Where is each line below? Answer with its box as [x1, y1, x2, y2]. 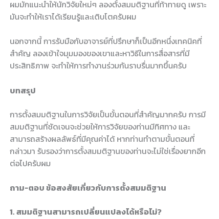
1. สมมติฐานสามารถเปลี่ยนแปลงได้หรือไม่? [10, 206, 162, 218]
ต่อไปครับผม [10, 157, 51, 169]
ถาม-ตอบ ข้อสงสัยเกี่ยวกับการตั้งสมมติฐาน [10, 182, 166, 194]
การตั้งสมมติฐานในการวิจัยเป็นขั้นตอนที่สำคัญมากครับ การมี [10, 108, 206, 120]
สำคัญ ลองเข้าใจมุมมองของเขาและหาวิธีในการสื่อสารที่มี [10, 47, 190, 60]
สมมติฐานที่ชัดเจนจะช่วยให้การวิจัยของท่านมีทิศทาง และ [10, 120, 190, 132]
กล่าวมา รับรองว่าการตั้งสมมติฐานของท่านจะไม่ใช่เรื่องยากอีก [10, 145, 206, 157]
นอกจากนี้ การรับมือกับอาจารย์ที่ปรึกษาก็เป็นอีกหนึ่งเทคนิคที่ [10, 35, 202, 47]
